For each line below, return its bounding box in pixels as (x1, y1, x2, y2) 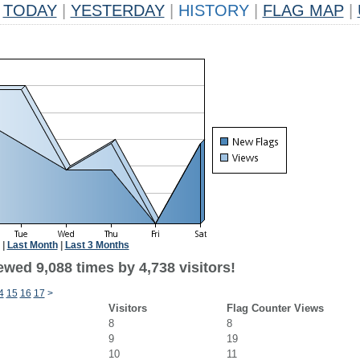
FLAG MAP (262, 2, 344, 19)
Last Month (6, 239, 58, 251)
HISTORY (173, 2, 254, 19)
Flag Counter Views (226, 302, 324, 314)
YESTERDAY (70, 2, 165, 19)
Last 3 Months (64, 239, 129, 251)
